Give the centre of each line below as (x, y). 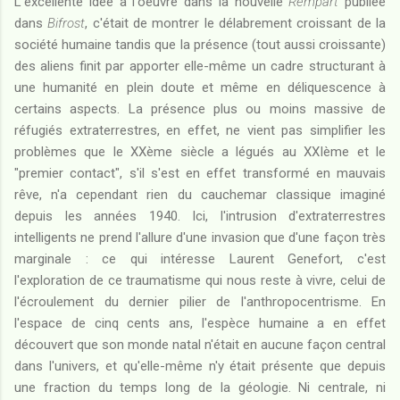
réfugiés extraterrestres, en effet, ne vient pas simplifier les (200, 130)
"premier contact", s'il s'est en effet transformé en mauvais (200, 173)
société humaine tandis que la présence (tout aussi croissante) (200, 44)
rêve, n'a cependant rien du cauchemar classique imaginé (200, 194)
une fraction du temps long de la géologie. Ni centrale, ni (200, 387)
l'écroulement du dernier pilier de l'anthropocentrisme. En (200, 301)
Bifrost (67, 23)
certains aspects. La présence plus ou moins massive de (200, 108)
